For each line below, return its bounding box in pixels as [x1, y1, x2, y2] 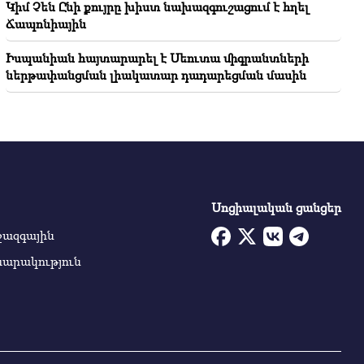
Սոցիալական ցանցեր [210, 198, 341, 217]
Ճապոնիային [5, 15, 86, 33]
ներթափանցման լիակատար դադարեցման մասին [5, 66, 306, 84]
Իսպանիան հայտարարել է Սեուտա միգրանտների [5, 49, 309, 67]
